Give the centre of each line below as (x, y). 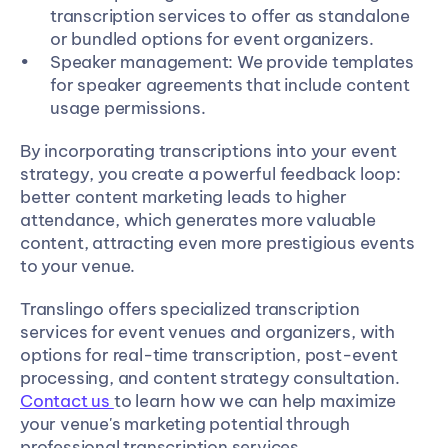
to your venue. (78, 266)
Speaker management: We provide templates (232, 62)
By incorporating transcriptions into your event (208, 151)
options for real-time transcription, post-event (209, 355)
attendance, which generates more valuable (198, 220)
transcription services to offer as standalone (230, 16)
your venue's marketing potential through (185, 424)
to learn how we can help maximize (255, 401)
